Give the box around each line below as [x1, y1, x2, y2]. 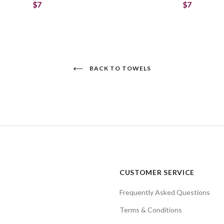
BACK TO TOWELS [88, 64, 151, 72]
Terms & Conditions [119, 205, 182, 214]
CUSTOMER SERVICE [119, 168, 195, 176]
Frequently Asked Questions [119, 188, 210, 196]
